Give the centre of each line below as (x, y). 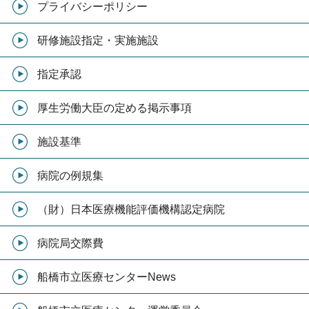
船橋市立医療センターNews (106, 277)
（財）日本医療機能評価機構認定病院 (131, 209)
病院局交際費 (70, 243)
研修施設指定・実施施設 (98, 40)
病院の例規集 (70, 176)
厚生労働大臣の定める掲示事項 (114, 108)
